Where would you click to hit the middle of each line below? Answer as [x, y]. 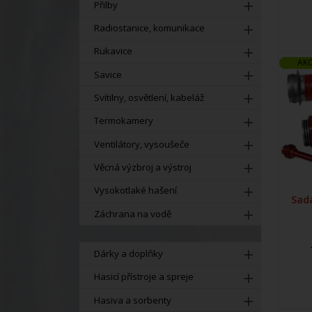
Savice [108, 74]
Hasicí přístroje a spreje [143, 277]
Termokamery [123, 121]
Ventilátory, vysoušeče [141, 144]
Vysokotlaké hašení [135, 190]
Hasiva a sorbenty [132, 300]
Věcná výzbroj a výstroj [142, 167]
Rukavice [113, 51]
